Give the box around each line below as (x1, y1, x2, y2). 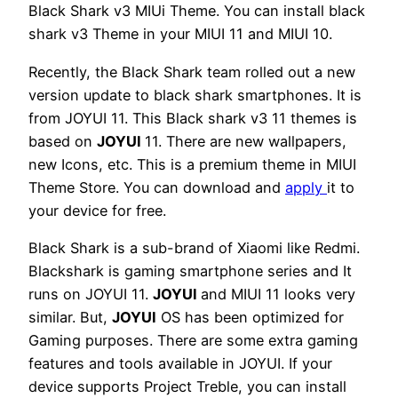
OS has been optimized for (156, 307, 344, 326)
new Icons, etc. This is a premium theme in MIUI (28, 155, 356, 173)
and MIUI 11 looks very (201, 284, 355, 303)
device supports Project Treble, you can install (28, 377, 346, 395)
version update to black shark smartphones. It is (28, 85, 362, 104)
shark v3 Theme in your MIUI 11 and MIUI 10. (28, 25, 332, 44)
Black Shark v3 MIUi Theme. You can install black (28, 2, 365, 20)
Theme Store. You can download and (28, 178, 285, 196)
